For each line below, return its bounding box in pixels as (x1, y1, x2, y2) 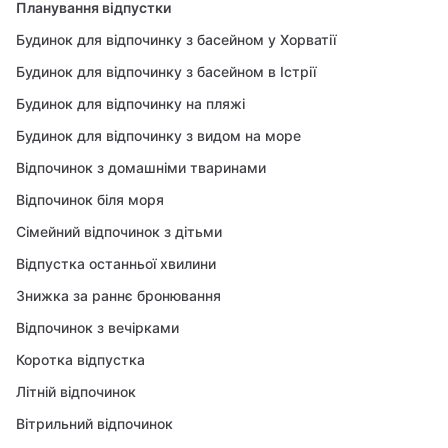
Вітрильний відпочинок (16, 415, 173, 432)
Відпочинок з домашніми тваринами (16, 159, 266, 176)
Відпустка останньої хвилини (16, 255, 216, 272)
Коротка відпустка (16, 351, 145, 368)
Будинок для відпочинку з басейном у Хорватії (16, 31, 336, 48)
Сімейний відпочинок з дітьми (16, 223, 222, 240)
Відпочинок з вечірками (16, 319, 179, 336)
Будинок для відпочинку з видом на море (16, 127, 301, 144)
